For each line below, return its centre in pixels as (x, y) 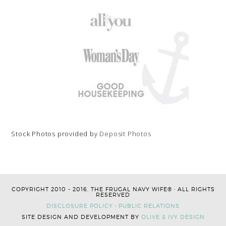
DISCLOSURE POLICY (80, 206)
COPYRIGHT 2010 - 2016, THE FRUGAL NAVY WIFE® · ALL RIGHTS (113, 189)
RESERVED (113, 194)
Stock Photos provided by (55, 133)
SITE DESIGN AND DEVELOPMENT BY (81, 217)
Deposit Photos (125, 133)
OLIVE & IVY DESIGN (173, 217)
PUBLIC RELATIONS (149, 206)
